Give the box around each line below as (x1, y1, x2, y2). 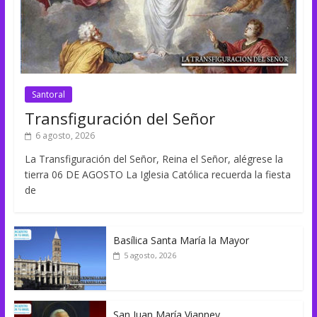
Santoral (31, 88, 65, 101)
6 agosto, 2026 (35, 129, 95, 142)
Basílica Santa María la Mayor (113, 234, 249, 248)
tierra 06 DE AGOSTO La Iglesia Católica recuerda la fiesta (24, 168, 291, 182)
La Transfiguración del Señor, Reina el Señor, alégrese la (24, 152, 283, 166)
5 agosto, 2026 (123, 250, 176, 261)
